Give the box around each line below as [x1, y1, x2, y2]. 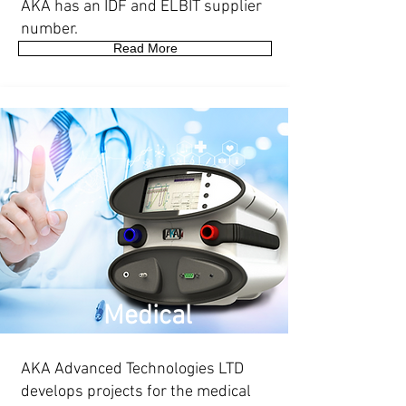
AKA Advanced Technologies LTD [21, 360, 244, 379]
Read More [112, 41, 178, 55]
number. [21, 20, 78, 39]
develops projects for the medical [21, 382, 251, 401]
